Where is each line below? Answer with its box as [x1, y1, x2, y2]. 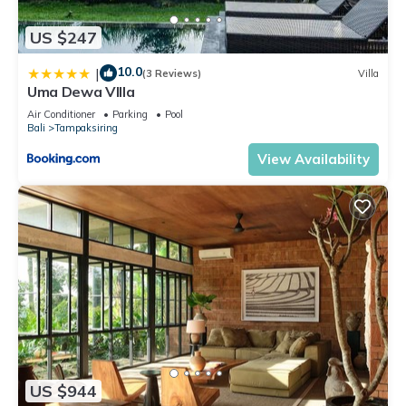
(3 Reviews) [142, 66, 201, 80]
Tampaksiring [54, 121, 118, 135]
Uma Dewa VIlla [27, 82, 135, 101]
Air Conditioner [27, 108, 95, 121]
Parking [112, 108, 148, 121]
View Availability [257, 150, 370, 169]
